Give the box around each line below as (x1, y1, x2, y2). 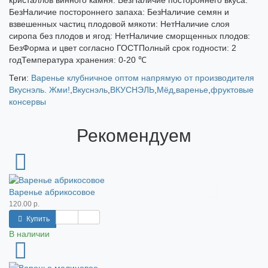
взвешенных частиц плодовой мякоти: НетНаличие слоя (9, 19, 230, 29)
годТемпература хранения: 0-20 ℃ (9, 55, 147, 65)
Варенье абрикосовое (9, 187, 95, 197)
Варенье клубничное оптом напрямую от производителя (31, 73, 254, 83)
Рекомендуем (77, 126, 191, 146)
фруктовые (211, 85, 254, 95)
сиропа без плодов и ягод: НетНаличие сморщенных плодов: (9, 31, 250, 41)
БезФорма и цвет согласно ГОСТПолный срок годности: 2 (9, 43, 236, 53)
